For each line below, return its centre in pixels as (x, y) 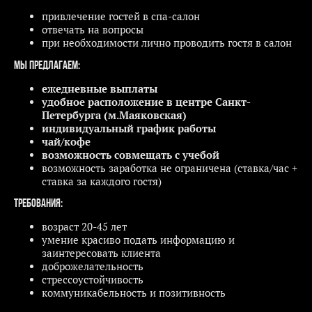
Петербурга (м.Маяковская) (114, 115)
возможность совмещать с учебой (131, 155)
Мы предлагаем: (47, 65)
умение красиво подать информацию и (138, 240)
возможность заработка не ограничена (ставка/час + (170, 168)
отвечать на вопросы (93, 30)
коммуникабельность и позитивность (134, 292)
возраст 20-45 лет (84, 226)
